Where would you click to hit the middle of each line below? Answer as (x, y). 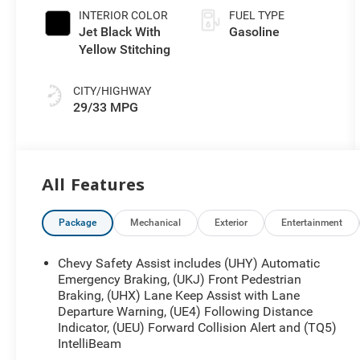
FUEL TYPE (256, 15)
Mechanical (156, 222)
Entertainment (312, 222)
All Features (93, 184)
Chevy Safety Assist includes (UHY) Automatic (189, 263)
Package (78, 222)
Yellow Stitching (125, 49)
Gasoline (254, 31)
